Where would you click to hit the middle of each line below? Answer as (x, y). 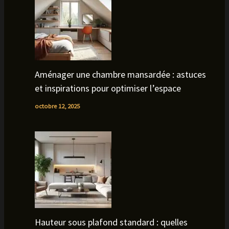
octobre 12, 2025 (57, 106)
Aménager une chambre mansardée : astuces (120, 75)
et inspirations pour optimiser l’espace (108, 88)
